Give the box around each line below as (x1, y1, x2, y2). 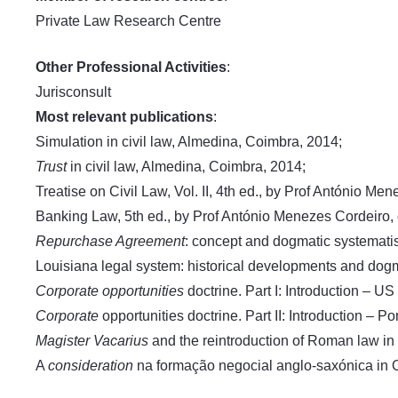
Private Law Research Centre (36, 12, 221, 28)
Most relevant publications (36, 108, 213, 124)
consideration (48, 357, 133, 373)
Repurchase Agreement (36, 233, 185, 249)
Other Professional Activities (36, 59, 227, 75)
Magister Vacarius (36, 332, 148, 348)
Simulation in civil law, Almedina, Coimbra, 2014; (36, 133, 342, 149)
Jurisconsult (36, 84, 111, 99)
